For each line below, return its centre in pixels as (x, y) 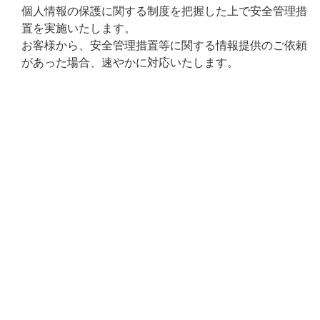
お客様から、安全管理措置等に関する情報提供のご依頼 (164, 45)
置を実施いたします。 (79, 28)
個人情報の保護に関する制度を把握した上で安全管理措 (164, 11)
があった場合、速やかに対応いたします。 (130, 62)
